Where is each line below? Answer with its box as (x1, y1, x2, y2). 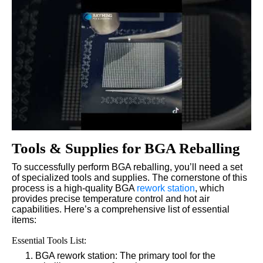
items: (12, 214, 36, 225)
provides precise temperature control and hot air (12, 193, 210, 204)
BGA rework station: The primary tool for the (35, 250, 215, 261)
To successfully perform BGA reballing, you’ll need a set (12, 161, 242, 172)
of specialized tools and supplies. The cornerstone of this (12, 172, 247, 183)
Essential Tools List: (12, 235, 86, 245)
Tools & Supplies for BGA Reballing (12, 140, 240, 156)
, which (195, 183, 224, 193)
